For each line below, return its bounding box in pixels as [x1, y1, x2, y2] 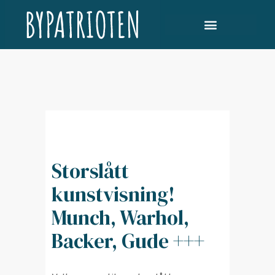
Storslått [52, 157, 129, 185]
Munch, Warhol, [52, 204, 189, 231]
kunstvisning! [52, 180, 175, 208]
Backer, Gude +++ [52, 227, 204, 255]
